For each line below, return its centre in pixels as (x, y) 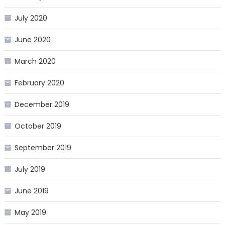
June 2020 (32, 40)
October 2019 (38, 126)
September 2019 (43, 148)
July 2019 (30, 170)
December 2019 (42, 105)
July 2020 (31, 18)
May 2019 (30, 213)
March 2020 (35, 62)
